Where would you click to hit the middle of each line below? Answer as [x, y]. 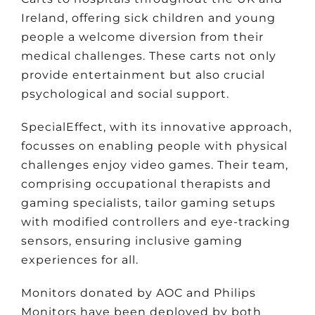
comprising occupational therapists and [146, 184]
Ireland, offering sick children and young [148, 18]
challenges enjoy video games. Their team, [154, 165]
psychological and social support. [125, 94]
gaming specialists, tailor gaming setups [148, 203]
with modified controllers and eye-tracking [155, 222]
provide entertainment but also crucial [143, 75]
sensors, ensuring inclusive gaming [131, 241]
